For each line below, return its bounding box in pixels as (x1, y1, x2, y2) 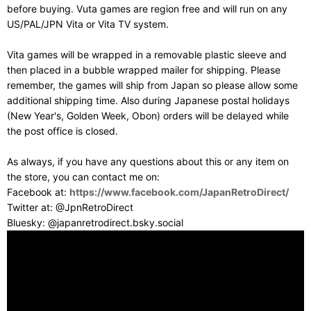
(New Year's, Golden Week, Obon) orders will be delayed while (7, 110, 289, 121)
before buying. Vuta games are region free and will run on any (7, 3, 287, 15)
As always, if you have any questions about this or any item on (7, 155, 289, 167)
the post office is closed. (7, 125, 118, 137)
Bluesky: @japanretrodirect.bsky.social (7, 217, 183, 228)
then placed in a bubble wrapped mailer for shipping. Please (7, 64, 280, 76)
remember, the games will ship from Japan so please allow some (7, 79, 298, 91)
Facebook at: (7, 186, 69, 198)
